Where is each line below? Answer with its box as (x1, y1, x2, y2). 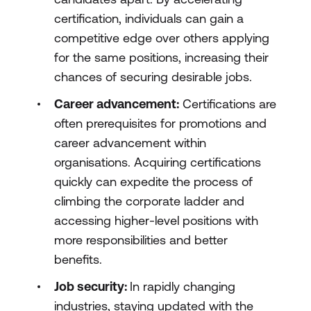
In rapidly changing (130, 279, 235, 294)
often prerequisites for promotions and (54, 116, 267, 131)
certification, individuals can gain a (54, 11, 244, 26)
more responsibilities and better (54, 233, 228, 247)
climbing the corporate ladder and (54, 194, 244, 208)
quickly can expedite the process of (54, 174, 253, 189)
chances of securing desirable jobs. (54, 69, 252, 84)
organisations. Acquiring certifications (54, 155, 261, 169)
